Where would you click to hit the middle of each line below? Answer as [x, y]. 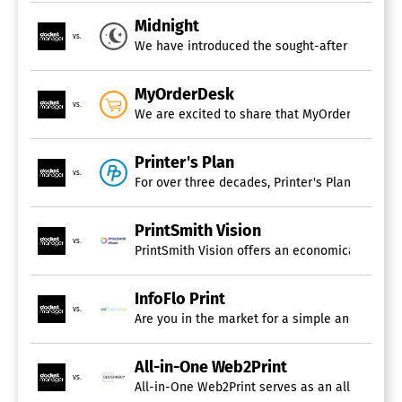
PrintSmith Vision [198, 230]
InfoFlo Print [180, 298]
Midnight [167, 26]
